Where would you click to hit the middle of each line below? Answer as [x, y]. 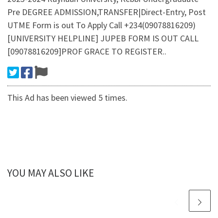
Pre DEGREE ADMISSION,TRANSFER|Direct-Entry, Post [107, 12]
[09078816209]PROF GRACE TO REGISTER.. [87, 52]
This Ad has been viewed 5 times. [67, 98]
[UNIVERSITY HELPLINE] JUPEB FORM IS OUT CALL [103, 38]
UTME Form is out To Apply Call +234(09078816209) [101, 25]
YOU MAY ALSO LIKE [51, 173]
